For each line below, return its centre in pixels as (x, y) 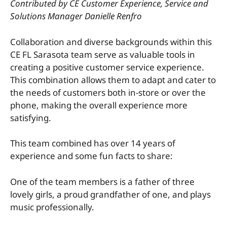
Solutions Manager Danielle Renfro (76, 16)
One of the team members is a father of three (102, 181)
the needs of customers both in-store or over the (108, 92)
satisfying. (31, 118)
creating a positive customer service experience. (107, 67)
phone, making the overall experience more (99, 105)
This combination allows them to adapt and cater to (113, 80)
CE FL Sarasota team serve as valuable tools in (103, 54)
